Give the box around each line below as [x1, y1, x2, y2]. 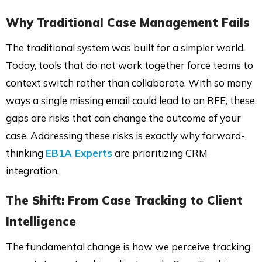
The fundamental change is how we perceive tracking [6, 240, 250, 253]
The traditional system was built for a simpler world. [6, 41, 245, 54]
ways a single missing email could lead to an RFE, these [6, 94, 255, 106]
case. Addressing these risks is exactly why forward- [6, 129, 245, 142]
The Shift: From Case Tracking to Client [6, 192, 243, 208]
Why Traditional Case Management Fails [6, 15, 250, 30]
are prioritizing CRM [112, 146, 208, 159]
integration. [6, 164, 59, 177]
